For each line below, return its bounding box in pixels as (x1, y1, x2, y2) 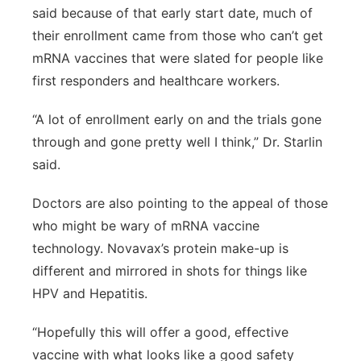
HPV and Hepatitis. (32, 285, 147, 301)
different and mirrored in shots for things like (32, 263, 307, 279)
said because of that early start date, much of (32, 5, 313, 21)
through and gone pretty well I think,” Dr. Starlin (32, 134, 322, 150)
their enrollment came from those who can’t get (32, 27, 323, 44)
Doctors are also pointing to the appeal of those (32, 195, 328, 211)
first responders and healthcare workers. (32, 73, 280, 89)
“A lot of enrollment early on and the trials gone (32, 111, 322, 127)
